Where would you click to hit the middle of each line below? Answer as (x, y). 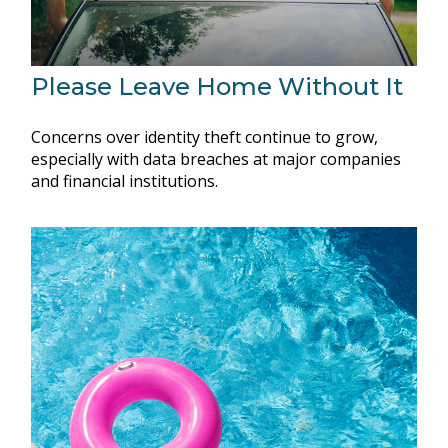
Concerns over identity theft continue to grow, (205, 137)
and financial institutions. (125, 181)
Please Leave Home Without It (217, 87)
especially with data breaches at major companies (216, 159)
